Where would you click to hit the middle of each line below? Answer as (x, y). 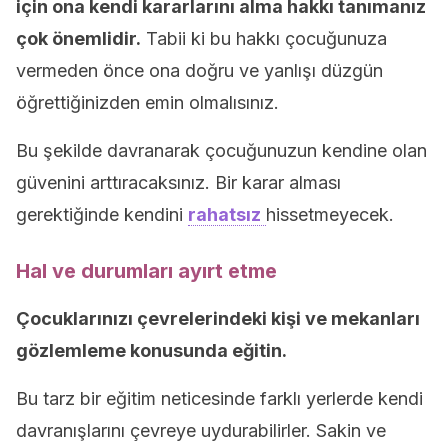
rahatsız (224, 214)
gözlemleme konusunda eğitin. (151, 350)
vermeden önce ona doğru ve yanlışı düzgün (199, 70)
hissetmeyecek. (330, 214)
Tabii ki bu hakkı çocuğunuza (264, 38)
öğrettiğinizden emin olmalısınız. (147, 102)
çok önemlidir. (78, 38)
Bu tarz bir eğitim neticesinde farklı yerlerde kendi (219, 398)
